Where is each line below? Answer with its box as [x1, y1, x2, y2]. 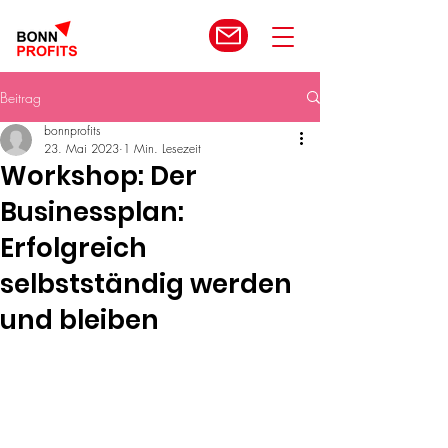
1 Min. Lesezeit [123, 140, 201, 157]
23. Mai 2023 [44, 140, 119, 157]
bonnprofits [44, 122, 101, 139]
